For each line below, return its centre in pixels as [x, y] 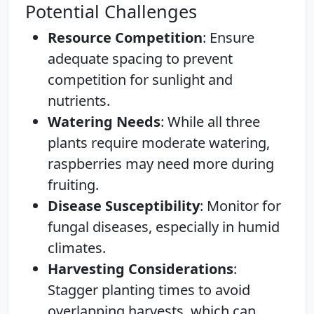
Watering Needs [104, 121]
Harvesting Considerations [141, 268]
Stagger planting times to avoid [149, 289]
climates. [77, 247]
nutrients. [79, 100]
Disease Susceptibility [124, 205]
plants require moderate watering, [159, 142]
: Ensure [228, 37]
